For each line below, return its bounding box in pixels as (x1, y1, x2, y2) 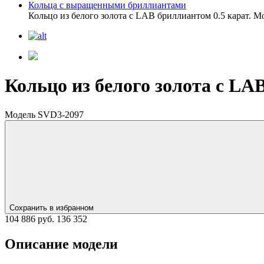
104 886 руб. (5, 213, 54, 224)
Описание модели (5, 236, 118, 252)
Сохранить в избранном (9, 203, 96, 212)
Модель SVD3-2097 (5, 109, 84, 120)
